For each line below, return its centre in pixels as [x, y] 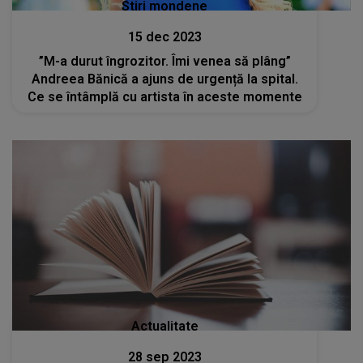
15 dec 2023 [164, 36]
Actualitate [164, 326]
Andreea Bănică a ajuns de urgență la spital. [164, 79]
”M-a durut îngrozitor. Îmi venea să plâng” [164, 61]
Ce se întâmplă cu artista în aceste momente [164, 96]
